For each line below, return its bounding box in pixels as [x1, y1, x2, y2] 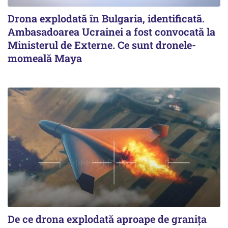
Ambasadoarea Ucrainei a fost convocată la [8, 25, 215, 39]
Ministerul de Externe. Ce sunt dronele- [8, 38, 196, 52]
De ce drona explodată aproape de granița [8, 212, 207, 226]
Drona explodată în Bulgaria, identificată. [8, 12, 205, 25]
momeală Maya [8, 51, 82, 65]
